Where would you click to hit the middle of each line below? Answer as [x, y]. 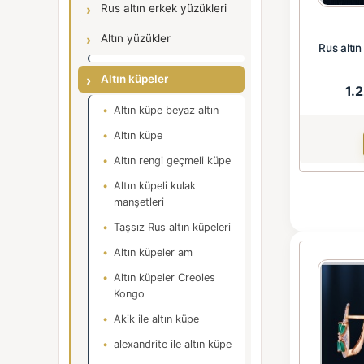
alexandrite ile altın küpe [173, 344]
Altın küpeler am [153, 252]
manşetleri [139, 202]
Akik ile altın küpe [156, 319]
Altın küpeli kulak [155, 186]
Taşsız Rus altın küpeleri [172, 227]
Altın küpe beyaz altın [166, 110]
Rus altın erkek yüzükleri [164, 8]
